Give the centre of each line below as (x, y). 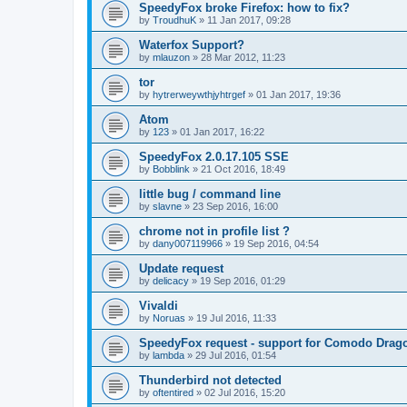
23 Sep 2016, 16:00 (235, 206)
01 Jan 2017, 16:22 (222, 132)
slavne (167, 206)
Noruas (169, 318)
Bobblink (171, 169)
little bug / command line (210, 194)
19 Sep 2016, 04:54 (276, 243)
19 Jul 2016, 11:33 (236, 318)
